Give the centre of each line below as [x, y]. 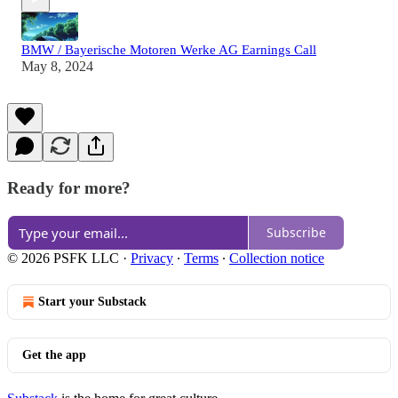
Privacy [152, 258]
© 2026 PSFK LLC [63, 258]
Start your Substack [92, 301]
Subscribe [296, 233]
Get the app [54, 354]
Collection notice [277, 258]
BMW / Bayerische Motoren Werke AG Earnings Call [169, 50]
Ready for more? [69, 188]
